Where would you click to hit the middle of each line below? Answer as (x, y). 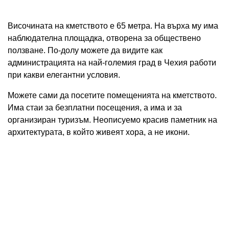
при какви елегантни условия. (64, 75)
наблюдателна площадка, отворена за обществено (104, 38)
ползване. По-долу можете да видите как (85, 51)
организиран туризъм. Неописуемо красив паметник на (112, 120)
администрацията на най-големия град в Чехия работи (112, 63)
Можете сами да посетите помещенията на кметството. (112, 96)
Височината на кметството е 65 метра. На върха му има (113, 26)
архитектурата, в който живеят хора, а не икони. (99, 132)
